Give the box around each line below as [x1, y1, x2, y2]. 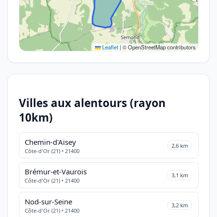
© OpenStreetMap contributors [121, 43, 196, 51]
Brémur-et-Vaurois [24, 167, 87, 176]
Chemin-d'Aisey [24, 137, 76, 147]
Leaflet [100, 43, 118, 51]
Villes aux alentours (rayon [18, 95, 166, 110]
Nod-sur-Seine [24, 196, 72, 206]
